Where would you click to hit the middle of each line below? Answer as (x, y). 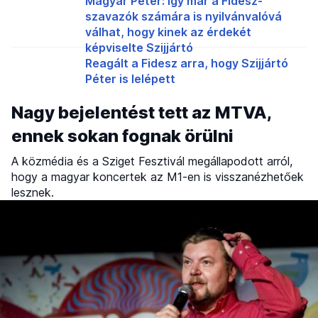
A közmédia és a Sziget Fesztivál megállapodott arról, (152, 161)
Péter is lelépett (130, 78)
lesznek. (33, 192)
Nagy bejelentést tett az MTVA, (141, 112)
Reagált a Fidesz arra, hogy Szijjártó (187, 63)
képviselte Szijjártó (139, 47)
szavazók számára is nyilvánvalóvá (183, 16)
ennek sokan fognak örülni (122, 136)
